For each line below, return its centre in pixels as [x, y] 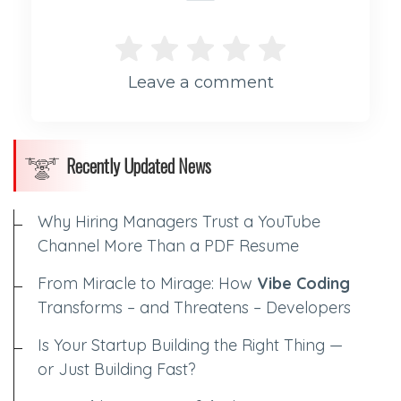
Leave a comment [200, 82]
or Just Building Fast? [117, 369]
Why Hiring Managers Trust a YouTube [179, 221]
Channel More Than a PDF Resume [168, 245]
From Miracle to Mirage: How [147, 283]
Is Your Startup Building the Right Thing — [190, 345]
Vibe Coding [303, 283]
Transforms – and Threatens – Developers [194, 307]
